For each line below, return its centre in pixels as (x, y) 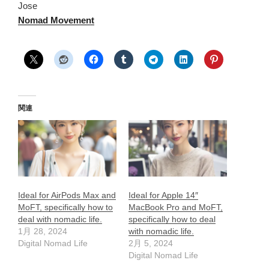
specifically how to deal (172, 219)
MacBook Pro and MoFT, (176, 207)
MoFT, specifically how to (65, 207)
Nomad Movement (56, 20)
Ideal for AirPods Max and (67, 195)
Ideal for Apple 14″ (163, 195)
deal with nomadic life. (60, 219)
